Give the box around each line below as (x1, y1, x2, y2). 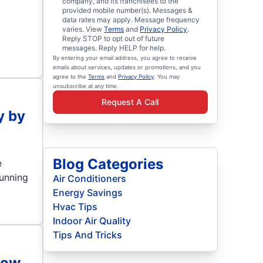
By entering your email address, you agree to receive (53, 55, 197, 61)
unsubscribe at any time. (53, 83, 119, 89)
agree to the (53, 73, 89, 80)
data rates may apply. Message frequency (62, 15, 200, 24)
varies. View (62, 25, 104, 33)
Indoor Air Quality (53, 215, 131, 227)
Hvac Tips (53, 201, 98, 213)
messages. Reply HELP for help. (62, 43, 166, 52)
